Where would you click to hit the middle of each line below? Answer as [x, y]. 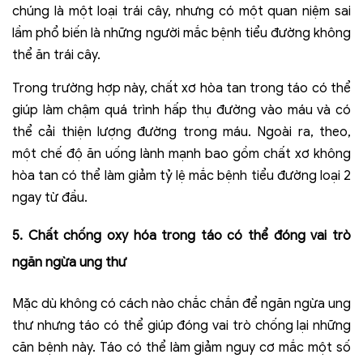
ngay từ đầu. [50, 198]
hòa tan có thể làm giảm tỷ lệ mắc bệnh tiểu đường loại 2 [181, 176]
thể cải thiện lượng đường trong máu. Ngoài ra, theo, [181, 132]
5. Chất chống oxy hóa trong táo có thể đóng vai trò [181, 236]
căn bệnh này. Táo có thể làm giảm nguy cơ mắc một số [181, 348]
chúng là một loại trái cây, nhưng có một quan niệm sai [181, 12]
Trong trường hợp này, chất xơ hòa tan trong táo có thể [181, 89]
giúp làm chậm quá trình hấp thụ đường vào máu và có [181, 111]
